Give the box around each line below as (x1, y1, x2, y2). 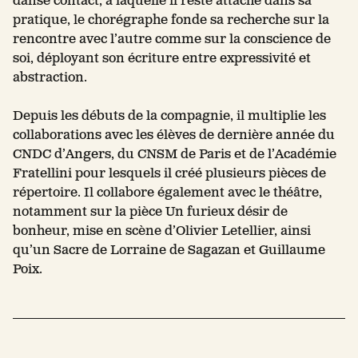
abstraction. (13, 69, 87, 86)
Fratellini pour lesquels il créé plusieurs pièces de (13, 165, 326, 182)
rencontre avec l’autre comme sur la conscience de (13, 30, 331, 48)
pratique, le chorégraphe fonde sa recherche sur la (13, 11, 329, 29)
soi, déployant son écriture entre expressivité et (13, 50, 311, 67)
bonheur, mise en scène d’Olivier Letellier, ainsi (13, 222, 311, 240)
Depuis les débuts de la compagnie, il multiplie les (13, 107, 326, 125)
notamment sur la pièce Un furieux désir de (13, 203, 288, 221)
